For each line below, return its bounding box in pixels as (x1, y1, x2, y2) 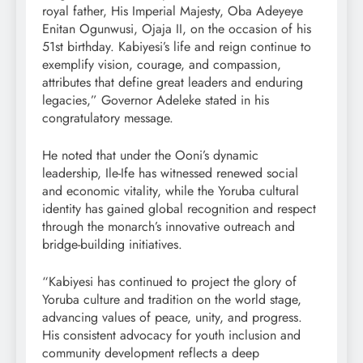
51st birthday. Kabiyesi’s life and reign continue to (42, 36, 311, 56)
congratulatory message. (42, 108, 173, 127)
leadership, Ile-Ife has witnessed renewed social (42, 163, 298, 182)
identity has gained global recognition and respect (42, 199, 316, 218)
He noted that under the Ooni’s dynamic (42, 145, 258, 164)
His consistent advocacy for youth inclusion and (42, 325, 301, 344)
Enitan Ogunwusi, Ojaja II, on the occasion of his (42, 19, 311, 38)
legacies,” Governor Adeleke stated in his (42, 90, 269, 109)
